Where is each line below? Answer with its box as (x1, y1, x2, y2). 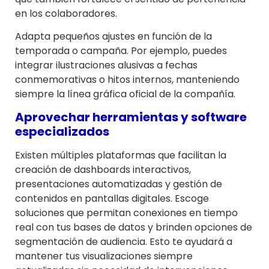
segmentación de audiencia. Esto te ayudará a (15, 235, 232, 249)
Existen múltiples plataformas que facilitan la (15, 148, 226, 163)
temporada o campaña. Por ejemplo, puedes (15, 44, 227, 58)
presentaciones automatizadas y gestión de (15, 177, 222, 192)
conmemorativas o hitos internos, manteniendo (15, 73, 240, 87)
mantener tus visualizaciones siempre (15, 249, 193, 264)
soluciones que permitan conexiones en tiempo (15, 206, 238, 220)
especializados (15, 123, 109, 141)
